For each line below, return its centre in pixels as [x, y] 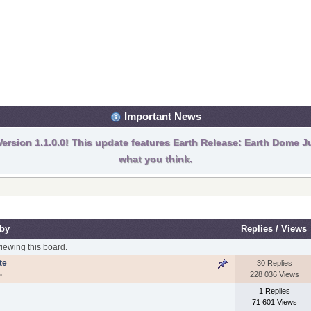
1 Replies [274, 291]
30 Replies [274, 263]
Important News [161, 117]
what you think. [155, 159]
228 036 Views [274, 274]
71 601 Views [274, 302]
